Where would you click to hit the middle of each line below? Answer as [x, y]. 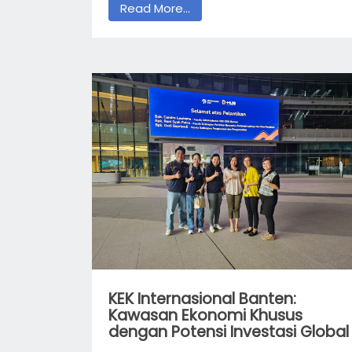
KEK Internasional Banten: [202, 299]
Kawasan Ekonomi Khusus [205, 316]
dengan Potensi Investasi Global [229, 332]
